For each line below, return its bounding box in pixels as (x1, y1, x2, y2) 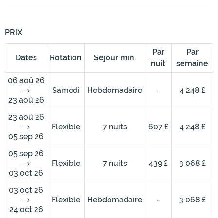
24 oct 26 (9, 205, 43, 215)
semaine (176, 59, 208, 69)
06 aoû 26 (8, 76, 45, 86)
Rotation (50, 53, 82, 63)
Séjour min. (93, 53, 136, 63)
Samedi (52, 86, 80, 95)
